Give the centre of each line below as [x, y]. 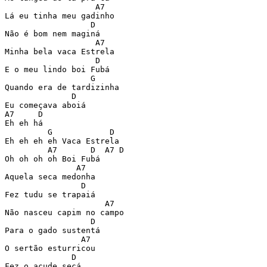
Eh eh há [24, 123]
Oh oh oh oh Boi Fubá [52, 159]
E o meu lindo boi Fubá [57, 69]
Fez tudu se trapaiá [50, 195]
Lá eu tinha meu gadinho [60, 16]
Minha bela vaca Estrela [60, 52]
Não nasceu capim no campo [64, 212]
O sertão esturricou [50, 248]
